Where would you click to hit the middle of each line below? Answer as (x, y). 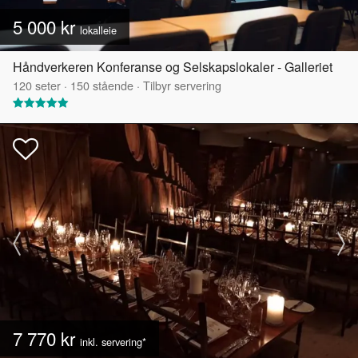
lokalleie (98, 30)
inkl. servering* (113, 342)
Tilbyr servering (182, 86)
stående (111, 86)
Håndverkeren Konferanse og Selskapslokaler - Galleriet (173, 67)
